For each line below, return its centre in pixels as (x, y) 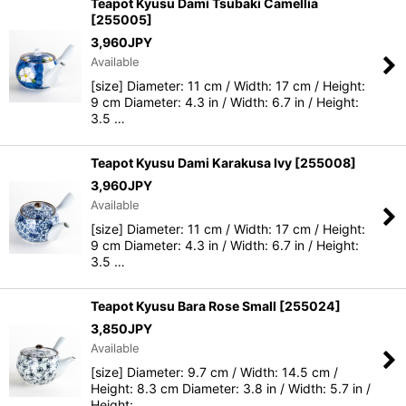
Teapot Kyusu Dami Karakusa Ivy (191, 163)
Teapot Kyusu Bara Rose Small (184, 306)
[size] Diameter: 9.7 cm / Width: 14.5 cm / (214, 372)
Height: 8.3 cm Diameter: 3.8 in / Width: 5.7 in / (231, 388)
